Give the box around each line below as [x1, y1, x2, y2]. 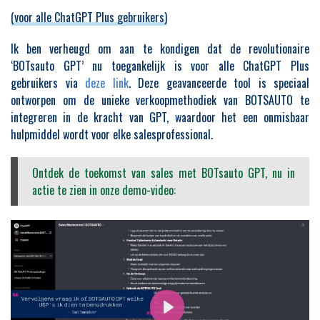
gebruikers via [11, 74, 85, 91]
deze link [85, 74, 129, 91]
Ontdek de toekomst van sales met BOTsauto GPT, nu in [32, 164, 295, 181]
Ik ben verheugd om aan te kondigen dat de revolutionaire [11, 40, 309, 57]
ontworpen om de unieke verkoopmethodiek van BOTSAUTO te [11, 91, 309, 109]
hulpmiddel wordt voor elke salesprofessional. [11, 126, 213, 143]
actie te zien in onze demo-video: [32, 181, 176, 199]
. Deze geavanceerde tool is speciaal [128, 74, 309, 91]
